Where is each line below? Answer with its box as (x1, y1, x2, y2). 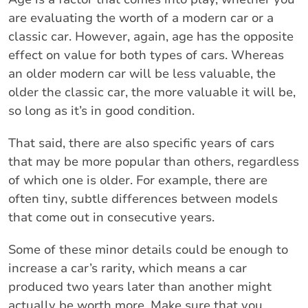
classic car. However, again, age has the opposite (8, 27, 294, 45)
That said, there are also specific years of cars (8, 134, 274, 151)
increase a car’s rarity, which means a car (8, 259, 247, 276)
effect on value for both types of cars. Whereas (8, 46, 284, 63)
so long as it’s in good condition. (8, 102, 195, 119)
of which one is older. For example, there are (8, 171, 267, 188)
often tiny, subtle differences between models (8, 190, 278, 207)
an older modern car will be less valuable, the (8, 65, 276, 82)
